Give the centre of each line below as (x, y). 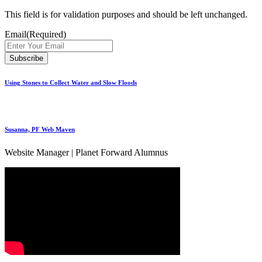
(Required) (46, 35)
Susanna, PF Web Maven (40, 130)
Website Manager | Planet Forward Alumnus (86, 153)
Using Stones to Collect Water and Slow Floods (71, 83)
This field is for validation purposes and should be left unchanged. (126, 15)
